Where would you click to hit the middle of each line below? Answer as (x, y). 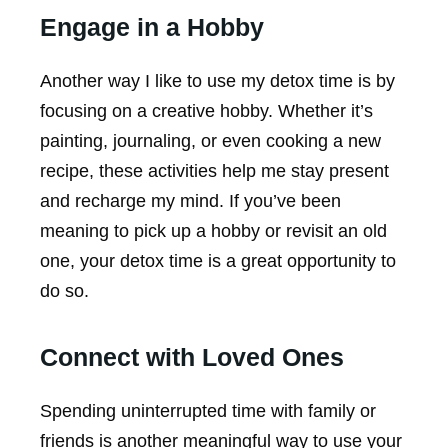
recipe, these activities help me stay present (214, 171)
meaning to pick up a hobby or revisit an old (213, 231)
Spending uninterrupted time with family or (208, 411)
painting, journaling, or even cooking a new (210, 141)
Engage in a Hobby (152, 27)
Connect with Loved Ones (192, 357)
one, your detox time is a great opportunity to (218, 261)
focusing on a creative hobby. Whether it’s (206, 111)
